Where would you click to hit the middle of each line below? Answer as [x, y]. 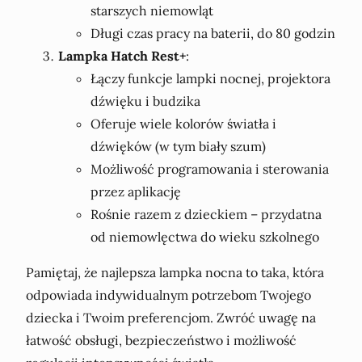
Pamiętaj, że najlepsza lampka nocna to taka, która [175, 273]
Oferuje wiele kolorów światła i [183, 124]
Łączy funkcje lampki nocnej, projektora [210, 79]
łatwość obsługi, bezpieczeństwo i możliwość [161, 341]
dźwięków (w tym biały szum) [178, 147]
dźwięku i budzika [145, 101]
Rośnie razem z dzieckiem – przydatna [206, 215]
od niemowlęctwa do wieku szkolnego [205, 237]
